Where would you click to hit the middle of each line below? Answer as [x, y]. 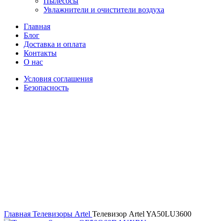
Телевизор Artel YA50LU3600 [142, 214]
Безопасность [46, 87]
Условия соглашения [58, 78]
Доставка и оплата [55, 44]
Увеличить [22, 205]
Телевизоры [54, 214]
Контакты [40, 53]
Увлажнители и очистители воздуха [104, 9]
